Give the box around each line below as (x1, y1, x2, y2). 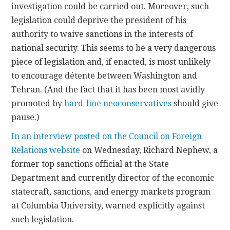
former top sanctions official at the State (11, 159, 169, 169)
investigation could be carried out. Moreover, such (11, 1, 209, 11)
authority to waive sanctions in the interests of (11, 29, 194, 39)
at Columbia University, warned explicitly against (11, 200, 205, 210)
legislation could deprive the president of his (11, 15, 187, 25)
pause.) (11, 112, 40, 122)
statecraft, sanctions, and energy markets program (11, 186, 211, 197)
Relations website (11, 145, 81, 155)
